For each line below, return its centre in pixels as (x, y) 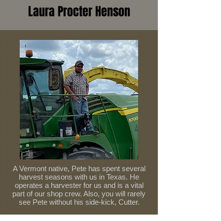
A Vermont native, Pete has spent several (79, 168)
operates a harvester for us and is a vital (79, 185)
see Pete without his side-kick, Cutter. (79, 202)
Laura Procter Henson (79, 12)
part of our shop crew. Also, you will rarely (79, 194)
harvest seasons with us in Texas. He (79, 177)
